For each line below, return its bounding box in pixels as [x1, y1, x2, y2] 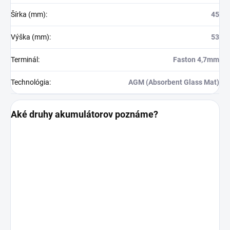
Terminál [11, 55, 38, 64]
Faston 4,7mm [173, 55, 219, 64]
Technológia [11, 78, 49, 86]
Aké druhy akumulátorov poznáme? [11, 108, 158, 120]
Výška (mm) [11, 32, 49, 41]
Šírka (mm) [11, 10, 46, 18]
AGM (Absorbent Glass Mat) [128, 78, 219, 86]
